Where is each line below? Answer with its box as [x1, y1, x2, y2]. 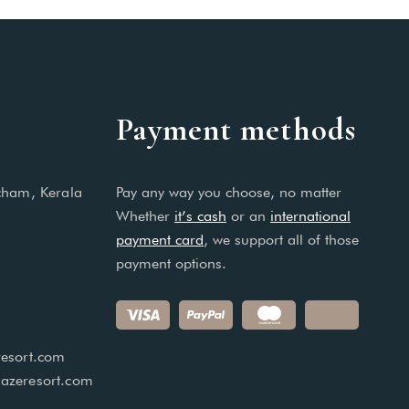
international [269, 207, 351, 225]
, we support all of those [203, 231, 359, 248]
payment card [115, 231, 204, 248]
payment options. [115, 255, 226, 272]
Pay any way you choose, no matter [115, 184, 341, 201]
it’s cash [173, 207, 226, 225]
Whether [115, 207, 174, 225]
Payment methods [115, 110, 356, 149]
